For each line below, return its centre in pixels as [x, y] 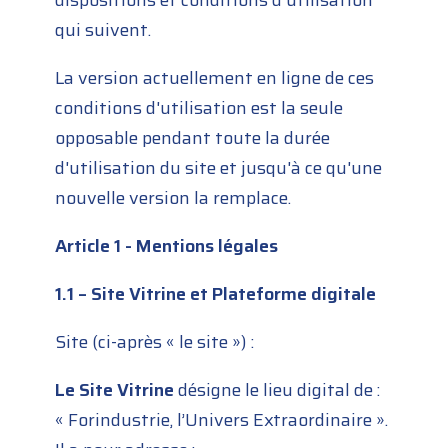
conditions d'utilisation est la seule [199, 108]
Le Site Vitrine [115, 390]
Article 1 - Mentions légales [167, 246]
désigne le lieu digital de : [277, 390]
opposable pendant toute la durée [193, 138]
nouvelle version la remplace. [173, 198]
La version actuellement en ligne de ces [215, 78]
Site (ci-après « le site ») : [159, 342]
